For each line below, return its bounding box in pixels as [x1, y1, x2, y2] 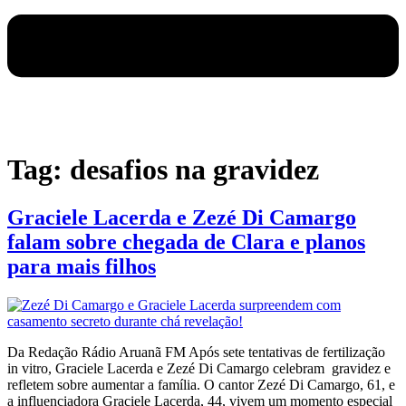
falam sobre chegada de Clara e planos [7, 230, 365, 255]
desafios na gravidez [70, 152, 319, 186]
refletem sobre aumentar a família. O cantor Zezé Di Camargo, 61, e [7, 377, 395, 393]
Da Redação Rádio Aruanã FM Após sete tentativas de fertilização [7, 344, 385, 361]
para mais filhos [7, 255, 156, 279]
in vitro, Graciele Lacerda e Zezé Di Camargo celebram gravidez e [7, 361, 391, 377]
